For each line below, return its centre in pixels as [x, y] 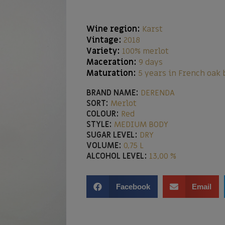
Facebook [133, 187]
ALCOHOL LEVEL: [117, 156]
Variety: [103, 51]
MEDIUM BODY [140, 125]
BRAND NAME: [113, 93]
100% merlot [145, 51]
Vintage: [104, 40]
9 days [151, 62]
